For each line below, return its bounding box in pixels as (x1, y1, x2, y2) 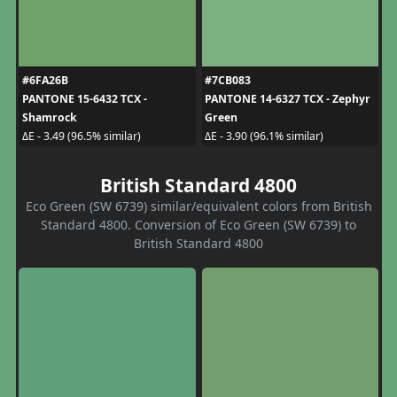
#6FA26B (21, 72, 68, 88)
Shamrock (21, 109, 77, 125)
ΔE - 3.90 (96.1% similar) (205, 128, 323, 144)
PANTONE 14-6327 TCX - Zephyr (205, 90, 370, 106)
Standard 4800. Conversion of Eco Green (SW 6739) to (41, 215, 356, 233)
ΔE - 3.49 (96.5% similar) (21, 128, 141, 144)
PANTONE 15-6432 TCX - (21, 90, 147, 106)
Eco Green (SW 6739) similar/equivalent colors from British (25, 197, 372, 214)
